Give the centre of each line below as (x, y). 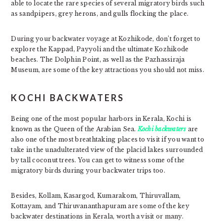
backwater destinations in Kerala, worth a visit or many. (97, 216)
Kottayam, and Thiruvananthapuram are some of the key (100, 206)
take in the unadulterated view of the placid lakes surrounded (107, 149)
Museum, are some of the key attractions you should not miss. (108, 70)
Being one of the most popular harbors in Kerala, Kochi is (101, 118)
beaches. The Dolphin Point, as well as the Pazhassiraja (98, 59)
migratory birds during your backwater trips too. (88, 170)
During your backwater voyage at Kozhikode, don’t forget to (106, 38)
